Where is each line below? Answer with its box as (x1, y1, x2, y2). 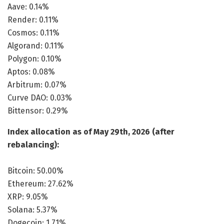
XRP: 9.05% (7, 191, 48, 201)
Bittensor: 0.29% (7, 105, 68, 115)
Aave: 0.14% (7, 1, 49, 11)
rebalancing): (7, 139, 59, 149)
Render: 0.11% (7, 14, 58, 24)
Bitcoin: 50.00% (7, 165, 63, 175)
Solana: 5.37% (7, 204, 57, 214)
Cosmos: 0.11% (7, 27, 59, 37)
